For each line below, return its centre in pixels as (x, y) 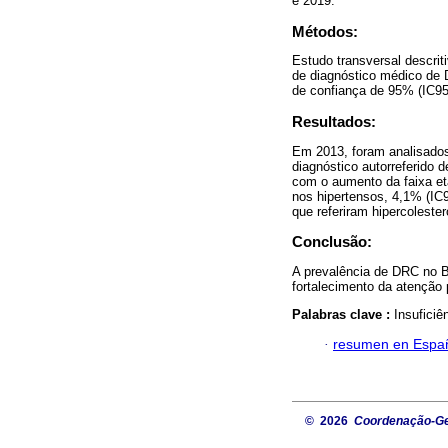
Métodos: (325, 32)
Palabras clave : (343, 314)
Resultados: (334, 122)
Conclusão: (332, 242)
